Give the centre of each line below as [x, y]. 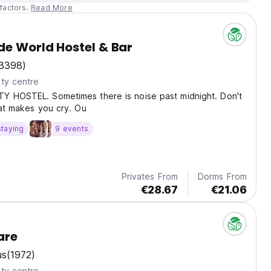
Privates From [149, 177]
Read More [52, 8]
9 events [72, 129]
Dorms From [222, 177]
